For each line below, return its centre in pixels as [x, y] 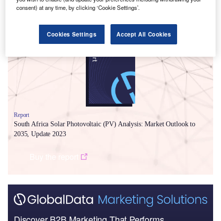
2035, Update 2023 [40, 134]
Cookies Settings [72, 34]
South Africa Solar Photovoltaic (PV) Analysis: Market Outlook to [105, 124]
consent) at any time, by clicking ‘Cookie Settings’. [78, 8]
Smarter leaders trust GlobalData [78, 21]
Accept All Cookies [144, 34]
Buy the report [54, 157]
